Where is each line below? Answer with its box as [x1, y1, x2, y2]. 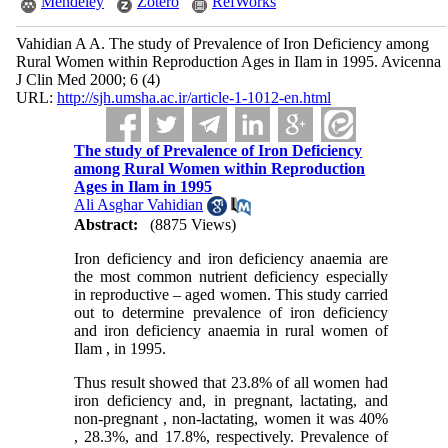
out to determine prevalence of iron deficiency [74, 304, 388, 322]
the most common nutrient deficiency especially [74, 268, 388, 286]
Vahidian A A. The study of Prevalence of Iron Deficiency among [15, 35, 429, 52]
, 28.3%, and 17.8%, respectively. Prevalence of [74, 428, 388, 446]
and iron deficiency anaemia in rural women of [74, 322, 388, 340]
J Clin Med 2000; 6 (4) [15, 71, 160, 88]
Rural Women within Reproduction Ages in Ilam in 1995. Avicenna [15, 53, 441, 70]
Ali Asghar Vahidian [74, 196, 204, 213]
